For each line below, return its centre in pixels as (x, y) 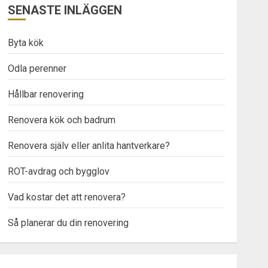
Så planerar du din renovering (68, 223)
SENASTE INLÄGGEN (65, 10)
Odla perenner (37, 68)
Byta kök (25, 42)
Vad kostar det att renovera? (66, 197)
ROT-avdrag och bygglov (58, 171)
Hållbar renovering (45, 94)
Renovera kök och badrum (61, 120)
